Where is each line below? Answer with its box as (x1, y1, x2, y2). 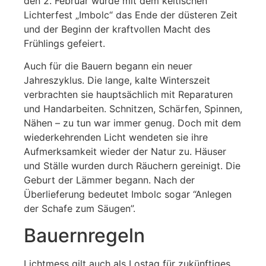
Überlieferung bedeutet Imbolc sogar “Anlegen (24, 188, 232, 201)
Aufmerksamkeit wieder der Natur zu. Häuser (24, 145, 226, 158)
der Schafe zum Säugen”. (24, 202, 135, 215)
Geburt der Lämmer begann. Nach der (24, 174, 195, 186)
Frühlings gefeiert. (24, 37, 105, 49)
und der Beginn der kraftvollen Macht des (24, 23, 210, 35)
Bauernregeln (24, 223, 145, 247)
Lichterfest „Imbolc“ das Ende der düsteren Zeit (24, 8, 237, 21)
